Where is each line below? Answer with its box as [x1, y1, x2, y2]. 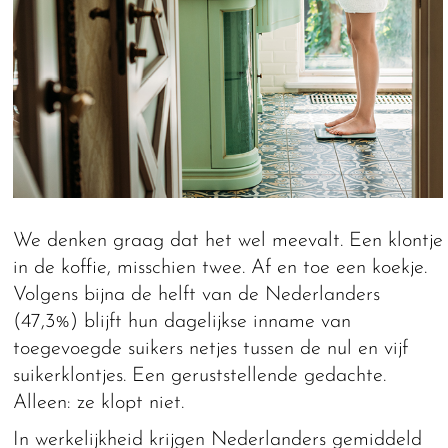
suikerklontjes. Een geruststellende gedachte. [13, 365, 387, 386]
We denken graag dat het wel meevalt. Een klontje [13, 230, 444, 251]
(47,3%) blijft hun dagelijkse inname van [13, 311, 352, 332]
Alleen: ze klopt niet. [13, 392, 185, 413]
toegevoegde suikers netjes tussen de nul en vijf [13, 338, 409, 359]
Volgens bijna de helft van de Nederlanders [13, 284, 381, 305]
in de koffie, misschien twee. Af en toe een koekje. [13, 257, 428, 278]
